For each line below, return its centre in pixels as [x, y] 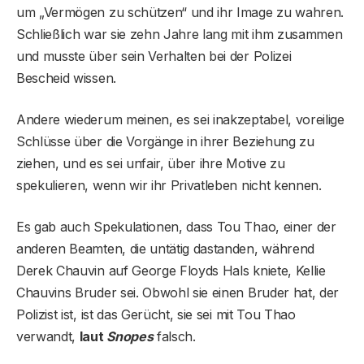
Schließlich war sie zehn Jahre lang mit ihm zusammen [180, 34]
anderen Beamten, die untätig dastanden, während [165, 248]
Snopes [130, 336]
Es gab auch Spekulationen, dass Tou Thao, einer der [176, 226]
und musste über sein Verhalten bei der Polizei [154, 56]
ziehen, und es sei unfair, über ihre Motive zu [151, 163]
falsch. [174, 336]
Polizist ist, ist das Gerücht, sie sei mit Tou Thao [156, 314]
